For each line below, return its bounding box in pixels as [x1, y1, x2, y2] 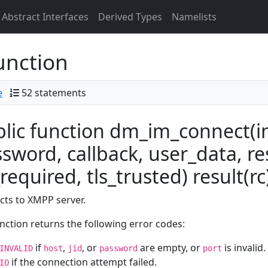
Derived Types [98, 10, 162, 23]
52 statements [22, 86, 86, 99]
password [99, 243, 138, 253]
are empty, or [138, 241, 203, 254]
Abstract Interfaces [2, 10, 89, 23]
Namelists [172, 10, 217, 23]
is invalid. [222, 241, 266, 254]
